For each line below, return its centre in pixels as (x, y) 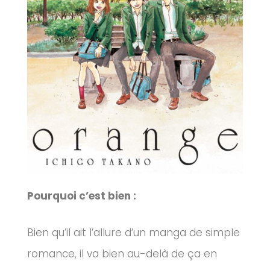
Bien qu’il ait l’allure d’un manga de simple (133, 232)
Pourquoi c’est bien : (82, 196)
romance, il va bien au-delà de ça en (122, 253)
